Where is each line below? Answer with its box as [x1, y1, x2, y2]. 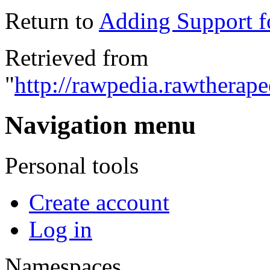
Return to [5, 7, 99, 34]
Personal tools [5, 152, 139, 178]
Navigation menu [5, 110, 196, 139]
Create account [29, 189, 169, 215]
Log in [29, 216, 92, 242]
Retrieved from [5, 44, 148, 71]
